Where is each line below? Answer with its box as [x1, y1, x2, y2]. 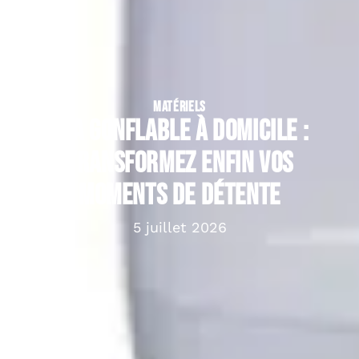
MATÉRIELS [152, 98, 207, 115]
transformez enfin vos [66, 146, 293, 181]
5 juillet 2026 [132, 218, 227, 236]
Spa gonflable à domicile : [50, 114, 309, 149]
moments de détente [79, 178, 280, 213]
